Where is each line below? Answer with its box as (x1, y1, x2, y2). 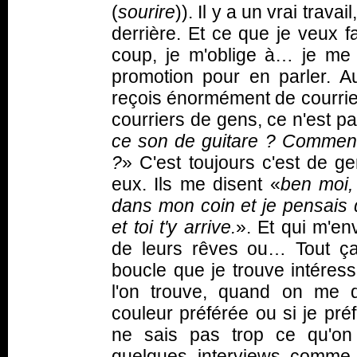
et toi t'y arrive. (112, 217, 236, 237)
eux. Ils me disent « (112, 174, 280, 194)
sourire (118, 2, 175, 22)
